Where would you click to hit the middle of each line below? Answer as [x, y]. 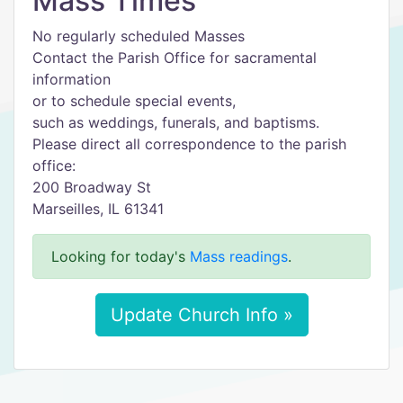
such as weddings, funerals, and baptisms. [176, 122]
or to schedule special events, [134, 101]
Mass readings [239, 256]
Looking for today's [121, 256]
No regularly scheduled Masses [139, 36]
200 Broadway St [92, 187]
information [72, 79]
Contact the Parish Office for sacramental [175, 58]
